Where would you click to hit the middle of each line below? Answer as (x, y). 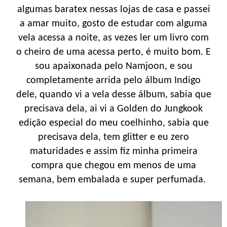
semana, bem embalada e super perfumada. (113, 180)
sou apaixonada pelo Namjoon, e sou (113, 66)
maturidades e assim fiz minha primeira (113, 151)
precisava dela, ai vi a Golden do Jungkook (113, 109)
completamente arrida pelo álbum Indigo (113, 80)
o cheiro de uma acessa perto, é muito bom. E (113, 52)
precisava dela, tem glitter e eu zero (113, 137)
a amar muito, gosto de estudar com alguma (113, 24)
